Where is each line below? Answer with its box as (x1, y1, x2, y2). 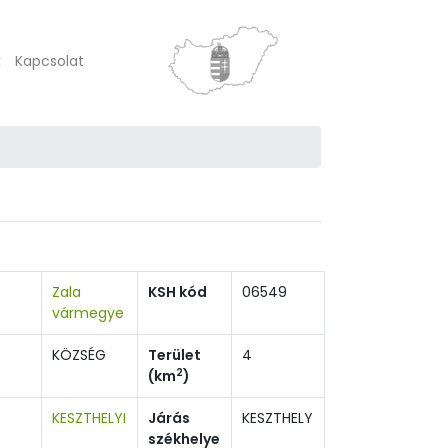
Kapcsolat (15, 50, 84, 71)
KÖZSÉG (52, 345, 106, 365)
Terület (148, 345, 201, 365)
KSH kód (148, 282, 207, 302)
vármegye (52, 303, 124, 323)
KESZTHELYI (52, 408, 126, 428)
